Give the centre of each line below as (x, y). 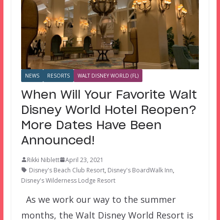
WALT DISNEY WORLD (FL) (108, 75)
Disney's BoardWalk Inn (140, 170)
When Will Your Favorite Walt (109, 95)
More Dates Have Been (91, 125)
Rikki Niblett (43, 160)
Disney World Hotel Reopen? (109, 110)
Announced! (58, 141)
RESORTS (58, 75)
